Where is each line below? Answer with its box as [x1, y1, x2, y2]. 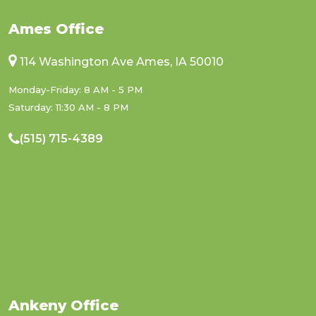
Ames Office [8, 20, 104, 38]
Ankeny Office [8, 297, 119, 315]
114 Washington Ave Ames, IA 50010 [20, 55, 224, 69]
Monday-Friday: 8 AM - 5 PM [8, 84, 142, 96]
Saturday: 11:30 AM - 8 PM [8, 102, 128, 114]
